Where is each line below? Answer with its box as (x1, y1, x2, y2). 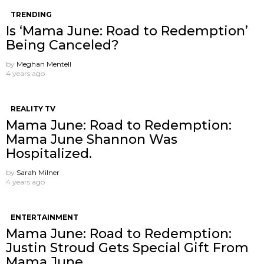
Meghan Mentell (16, 59, 71, 68)
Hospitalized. (6, 145, 92, 161)
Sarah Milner (16, 167, 60, 177)
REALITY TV (11, 104, 55, 113)
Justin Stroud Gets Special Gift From (6, 239, 249, 256)
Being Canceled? (6, 37, 119, 53)
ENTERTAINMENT (11, 212, 78, 222)
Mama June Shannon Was (6, 131, 177, 147)
